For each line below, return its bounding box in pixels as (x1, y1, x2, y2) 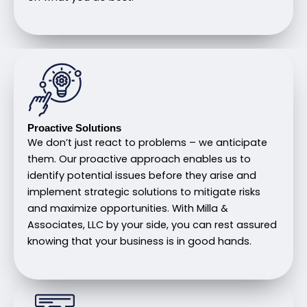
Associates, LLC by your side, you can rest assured (27, 218, 277, 232)
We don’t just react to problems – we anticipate (27, 136, 267, 150)
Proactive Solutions (27, 123, 121, 134)
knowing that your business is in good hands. (27, 234, 251, 249)
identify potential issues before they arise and (27, 169, 256, 183)
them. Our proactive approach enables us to (27, 152, 251, 167)
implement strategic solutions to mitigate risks (27, 185, 260, 199)
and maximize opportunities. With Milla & (27, 201, 228, 216)
